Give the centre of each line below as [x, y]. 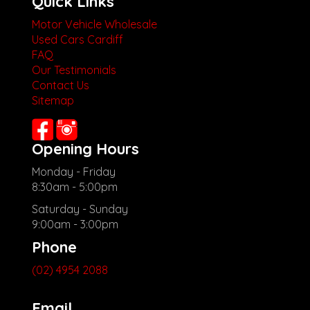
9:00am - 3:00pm [75, 224]
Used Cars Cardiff [77, 39]
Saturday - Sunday [80, 209]
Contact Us [61, 85]
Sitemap [53, 100]
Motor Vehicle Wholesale [94, 24]
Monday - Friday [74, 171]
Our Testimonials [74, 70]
